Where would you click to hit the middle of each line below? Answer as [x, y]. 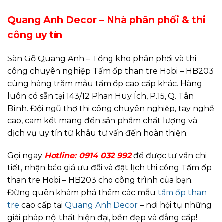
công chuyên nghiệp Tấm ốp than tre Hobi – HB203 [111, 71]
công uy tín [35, 34]
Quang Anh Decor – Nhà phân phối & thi [107, 20]
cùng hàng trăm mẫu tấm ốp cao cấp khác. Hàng [105, 83]
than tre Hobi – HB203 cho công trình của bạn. [100, 180]
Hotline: [61, 156]
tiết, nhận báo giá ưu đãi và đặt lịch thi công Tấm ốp [110, 168]
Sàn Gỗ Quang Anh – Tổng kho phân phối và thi [102, 58]
